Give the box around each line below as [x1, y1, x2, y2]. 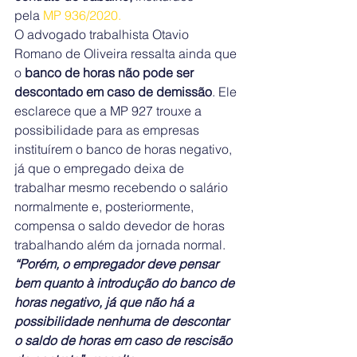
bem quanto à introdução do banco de [14, 275, 237, 291]
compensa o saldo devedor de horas [14, 218, 228, 233]
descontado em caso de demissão [14, 84, 212, 100]
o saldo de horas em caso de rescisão [14, 332, 235, 348]
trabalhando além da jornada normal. [14, 237, 226, 253]
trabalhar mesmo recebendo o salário [14, 179, 231, 195]
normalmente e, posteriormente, [14, 198, 197, 214]
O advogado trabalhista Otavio [14, 26, 192, 42]
